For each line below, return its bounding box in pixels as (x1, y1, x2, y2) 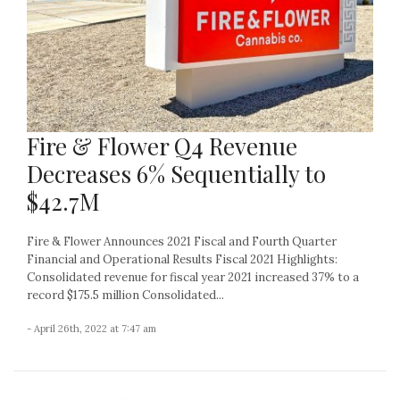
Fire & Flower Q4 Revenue (27, 129, 297, 162)
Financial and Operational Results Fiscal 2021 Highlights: (27, 251, 337, 267)
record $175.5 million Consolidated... (27, 287, 224, 303)
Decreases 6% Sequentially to (27, 157, 326, 189)
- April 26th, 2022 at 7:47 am (27, 321, 156, 335)
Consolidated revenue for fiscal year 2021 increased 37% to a (27, 269, 359, 285)
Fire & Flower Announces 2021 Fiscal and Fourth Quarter (27, 233, 337, 249)
